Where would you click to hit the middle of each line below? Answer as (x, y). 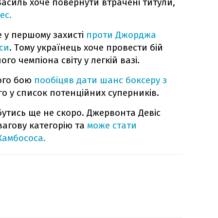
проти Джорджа (121, 35)
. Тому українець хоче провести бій (86, 48)
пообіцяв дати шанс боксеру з (101, 80)
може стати (112, 126)
